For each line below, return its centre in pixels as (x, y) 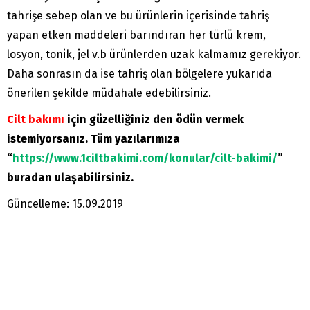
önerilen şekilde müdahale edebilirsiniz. (109, 93)
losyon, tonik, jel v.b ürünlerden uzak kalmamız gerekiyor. (154, 55)
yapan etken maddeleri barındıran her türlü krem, (136, 35)
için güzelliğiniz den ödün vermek (154, 120)
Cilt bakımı (36, 120)
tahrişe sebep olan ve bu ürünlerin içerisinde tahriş (138, 16)
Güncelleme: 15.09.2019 (65, 204)
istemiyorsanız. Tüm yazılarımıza (93, 139)
